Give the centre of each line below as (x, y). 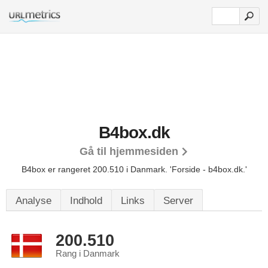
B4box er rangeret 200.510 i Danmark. (95, 169)
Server (178, 201)
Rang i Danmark (88, 254)
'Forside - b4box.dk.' (208, 169)
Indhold (86, 201)
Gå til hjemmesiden (129, 151)
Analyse (33, 201)
